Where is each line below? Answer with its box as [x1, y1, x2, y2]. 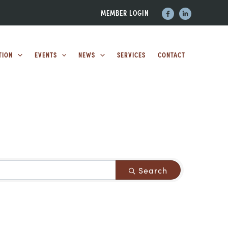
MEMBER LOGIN [101, 7, 149, 18]
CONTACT [158, 49, 185, 60]
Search [138, 164, 167, 176]
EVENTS [34, 49, 57, 60]
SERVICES [117, 49, 146, 60]
